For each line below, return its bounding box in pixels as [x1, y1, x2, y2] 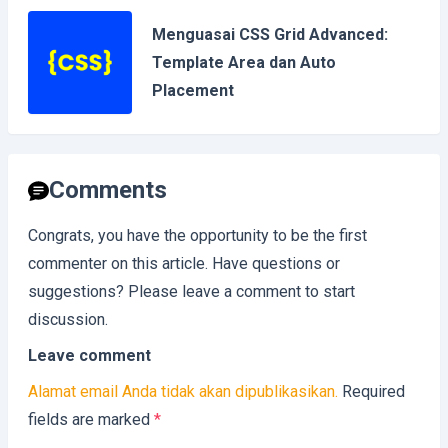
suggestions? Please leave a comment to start [28, 282, 355, 302]
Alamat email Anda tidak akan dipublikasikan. [28, 382, 338, 402]
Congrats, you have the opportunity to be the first [28, 226, 367, 246]
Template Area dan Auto [151, 52, 336, 72]
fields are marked [28, 410, 154, 430]
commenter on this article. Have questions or [28, 254, 340, 274]
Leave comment [28, 346, 151, 366]
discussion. [28, 310, 108, 330]
